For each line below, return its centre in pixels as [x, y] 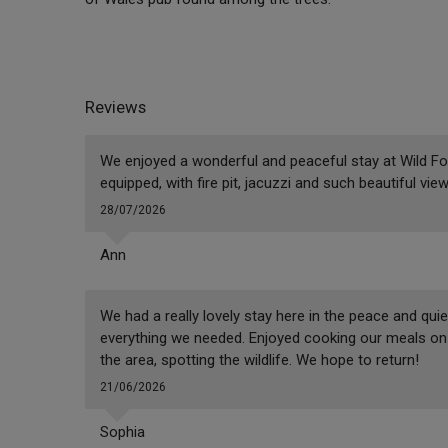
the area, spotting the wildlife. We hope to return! [259, 360]
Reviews [115, 107]
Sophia [122, 432]
